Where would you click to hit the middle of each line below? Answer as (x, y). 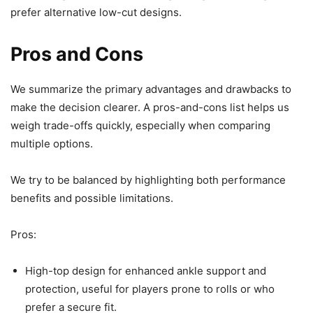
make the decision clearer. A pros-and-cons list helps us (150, 108)
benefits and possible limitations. (92, 198)
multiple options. (52, 144)
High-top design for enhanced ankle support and (146, 271)
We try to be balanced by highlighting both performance (148, 180)
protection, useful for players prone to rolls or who (150, 289)
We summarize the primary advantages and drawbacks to (151, 89)
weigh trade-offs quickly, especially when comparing (140, 126)
